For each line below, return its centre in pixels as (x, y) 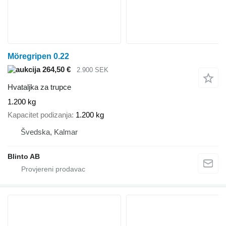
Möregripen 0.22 (38, 56)
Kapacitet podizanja (40, 115)
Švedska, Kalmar (49, 132)
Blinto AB (24, 157)
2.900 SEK (93, 70)
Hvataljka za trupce (39, 87)
